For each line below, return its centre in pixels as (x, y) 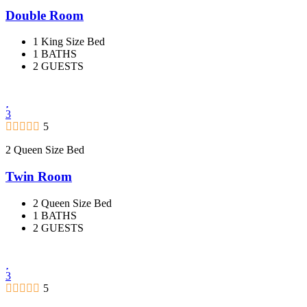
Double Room (45, 15)
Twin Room (39, 177)
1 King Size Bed (69, 42)
